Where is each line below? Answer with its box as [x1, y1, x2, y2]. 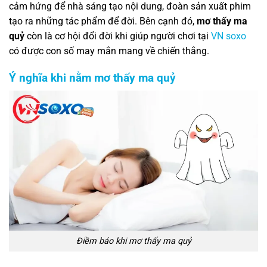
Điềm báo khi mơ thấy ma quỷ [76, 236, 191, 247]
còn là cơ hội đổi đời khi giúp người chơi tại [24, 30, 211, 42]
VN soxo [211, 30, 246, 42]
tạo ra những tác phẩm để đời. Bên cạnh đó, [9, 15, 197, 27]
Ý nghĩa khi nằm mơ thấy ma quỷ [9, 70, 176, 85]
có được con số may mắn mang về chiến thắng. [9, 45, 209, 57]
